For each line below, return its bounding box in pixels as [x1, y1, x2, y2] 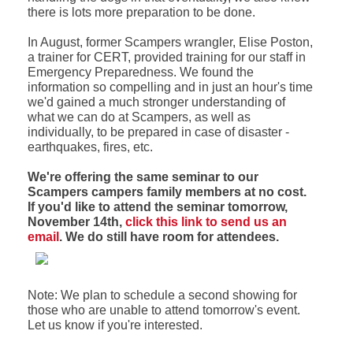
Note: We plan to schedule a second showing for [27, 288, 297, 302]
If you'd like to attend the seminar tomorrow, [27, 199, 288, 214]
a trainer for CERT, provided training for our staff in [27, 50, 306, 64]
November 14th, [27, 214, 125, 229]
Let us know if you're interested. [27, 318, 203, 332]
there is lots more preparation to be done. [27, 5, 255, 19]
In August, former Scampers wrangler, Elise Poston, [27, 35, 313, 49]
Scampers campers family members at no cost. [27, 184, 307, 199]
